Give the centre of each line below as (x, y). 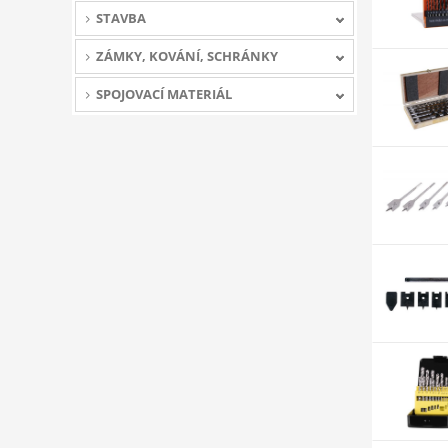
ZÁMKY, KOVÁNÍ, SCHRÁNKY (187, 56)
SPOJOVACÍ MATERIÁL (164, 94)
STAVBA (121, 18)
